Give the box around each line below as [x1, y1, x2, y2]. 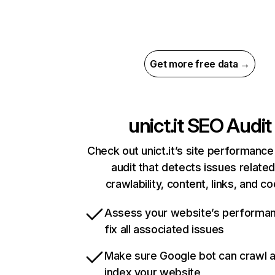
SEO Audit [183, 114, 271, 138]
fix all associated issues [104, 223, 224, 236]
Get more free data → [150, 58, 250, 71]
